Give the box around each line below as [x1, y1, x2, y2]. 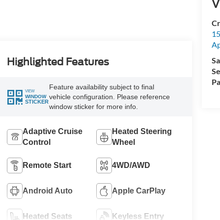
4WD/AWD [112, 161, 151, 169]
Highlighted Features [6, 55, 109, 68]
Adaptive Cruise [22, 127, 82, 136]
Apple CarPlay [112, 186, 166, 195]
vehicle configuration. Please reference [49, 92, 170, 101]
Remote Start [22, 161, 71, 169]
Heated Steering [112, 127, 172, 136]
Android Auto [22, 186, 73, 195]
